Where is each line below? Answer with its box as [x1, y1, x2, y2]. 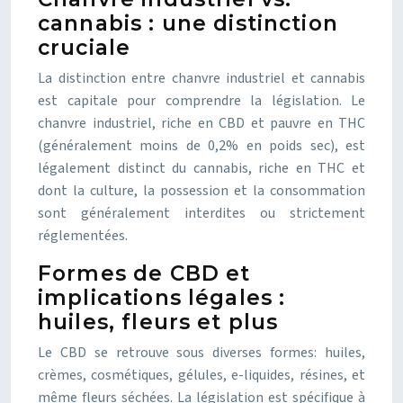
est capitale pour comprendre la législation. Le [38, 91, 365, 111]
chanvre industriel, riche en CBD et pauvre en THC [38, 113, 365, 133]
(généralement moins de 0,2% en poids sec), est [38, 136, 365, 156]
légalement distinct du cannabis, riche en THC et [38, 158, 365, 178]
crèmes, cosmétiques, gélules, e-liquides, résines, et [38, 365, 365, 385]
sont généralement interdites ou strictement [38, 203, 365, 223]
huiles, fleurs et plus [38, 309, 279, 335]
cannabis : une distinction [38, 11, 338, 36]
